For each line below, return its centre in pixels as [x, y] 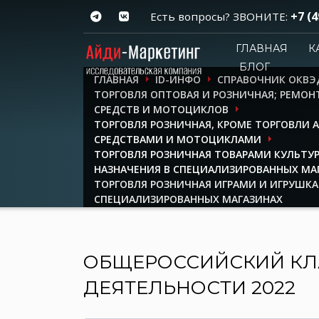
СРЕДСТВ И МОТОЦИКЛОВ [161, 109]
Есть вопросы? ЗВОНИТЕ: [220, 16]
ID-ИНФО [178, 79]
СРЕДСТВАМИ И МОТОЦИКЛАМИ [178, 139]
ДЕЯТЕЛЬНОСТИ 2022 [189, 288]
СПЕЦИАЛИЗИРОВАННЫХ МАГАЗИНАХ [188, 199]
